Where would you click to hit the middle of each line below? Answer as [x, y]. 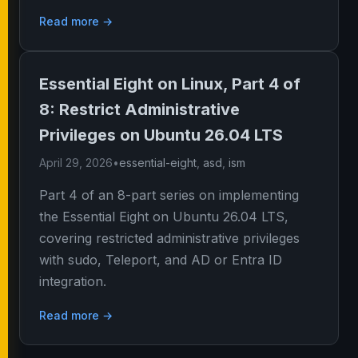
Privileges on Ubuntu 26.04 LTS [161, 135]
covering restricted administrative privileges [169, 238]
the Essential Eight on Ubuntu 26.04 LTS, [164, 217]
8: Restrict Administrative [139, 109]
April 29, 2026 [76, 163]
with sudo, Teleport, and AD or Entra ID [161, 260]
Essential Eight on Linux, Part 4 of [170, 84]
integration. [73, 281]
